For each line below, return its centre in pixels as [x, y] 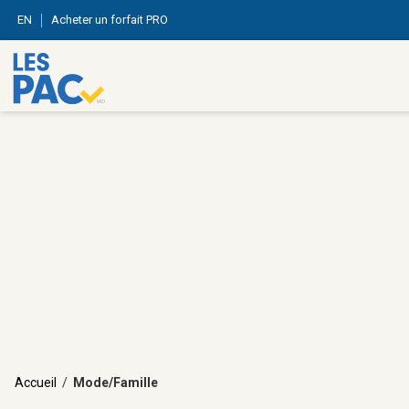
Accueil [36, 383]
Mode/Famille [115, 383]
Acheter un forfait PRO [110, 20]
